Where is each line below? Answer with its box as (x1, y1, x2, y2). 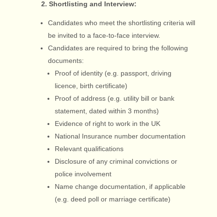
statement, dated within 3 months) (54, 107, 159, 115)
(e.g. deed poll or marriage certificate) (54, 195, 170, 203)
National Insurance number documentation (54, 132, 186, 140)
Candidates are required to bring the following (47, 44, 188, 52)
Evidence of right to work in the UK (54, 120, 160, 127)
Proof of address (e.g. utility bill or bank (54, 94, 174, 102)
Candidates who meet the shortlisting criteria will (47, 19, 195, 27)
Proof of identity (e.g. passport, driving (54, 69, 171, 77)
